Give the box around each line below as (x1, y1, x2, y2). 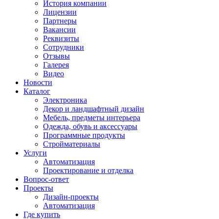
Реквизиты (43, 34, 79, 43)
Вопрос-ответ (23, 175, 69, 183)
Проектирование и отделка (43, 166, 133, 175)
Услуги (23, 149, 47, 157)
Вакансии (43, 25, 76, 34)
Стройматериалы (43, 140, 100, 148)
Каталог (23, 87, 50, 95)
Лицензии (43, 8, 77, 16)
